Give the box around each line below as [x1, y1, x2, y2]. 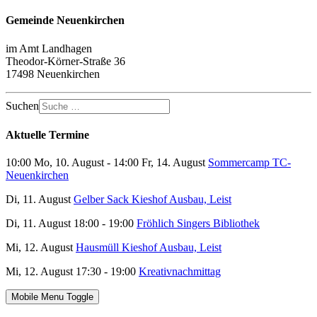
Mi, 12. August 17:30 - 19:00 [6, 265, 139, 278]
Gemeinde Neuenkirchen [6, 14, 125, 27]
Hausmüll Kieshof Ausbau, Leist [76, 241, 221, 254]
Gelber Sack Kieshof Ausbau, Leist [74, 193, 231, 206]
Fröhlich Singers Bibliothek [137, 217, 260, 230]
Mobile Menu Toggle [11, 292, 93, 303]
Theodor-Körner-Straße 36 [6, 54, 125, 67]
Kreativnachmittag [139, 265, 221, 278]
